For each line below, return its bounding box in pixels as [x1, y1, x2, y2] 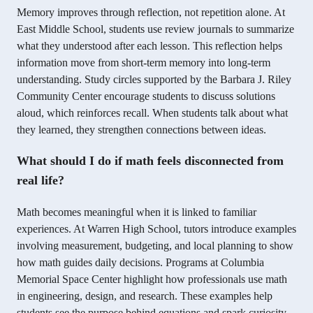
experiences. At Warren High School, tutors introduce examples [17, 223, 296, 235]
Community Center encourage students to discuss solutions [17, 90, 275, 103]
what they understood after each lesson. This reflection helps [17, 40, 282, 52]
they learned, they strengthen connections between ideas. [17, 124, 266, 136]
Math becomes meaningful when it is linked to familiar [17, 206, 256, 219]
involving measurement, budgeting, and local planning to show [17, 240, 293, 252]
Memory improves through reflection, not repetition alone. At [17, 6, 285, 19]
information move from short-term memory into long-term [17, 57, 270, 69]
